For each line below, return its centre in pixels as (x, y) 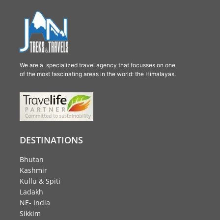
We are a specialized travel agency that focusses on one (97, 65)
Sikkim (30, 214)
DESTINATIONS (51, 140)
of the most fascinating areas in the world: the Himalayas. (98, 74)
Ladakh (31, 192)
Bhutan (32, 160)
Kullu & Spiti (40, 181)
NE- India (35, 203)
